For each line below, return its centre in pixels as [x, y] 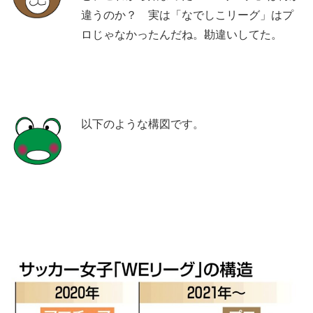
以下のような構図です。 [143, 124]
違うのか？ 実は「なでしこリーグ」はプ [187, 15]
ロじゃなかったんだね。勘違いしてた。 [182, 34]
